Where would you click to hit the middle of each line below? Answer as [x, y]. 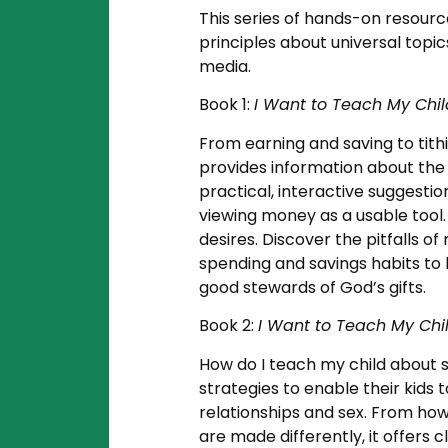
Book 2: [229, 326]
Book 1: [227, 105]
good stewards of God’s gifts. [313, 287]
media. [225, 67]
